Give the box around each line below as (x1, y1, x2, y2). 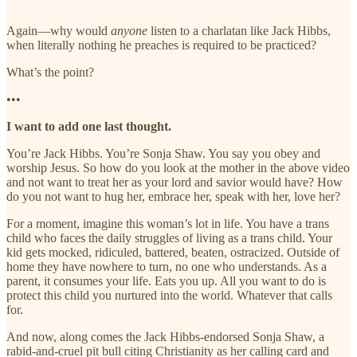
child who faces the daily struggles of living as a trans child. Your (6, 231, 332, 245)
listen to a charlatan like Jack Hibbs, (147, 24, 331, 38)
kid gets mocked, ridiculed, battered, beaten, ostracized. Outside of (6, 245, 339, 260)
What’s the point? (6, 65, 94, 80)
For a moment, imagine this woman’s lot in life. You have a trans (6, 217, 329, 231)
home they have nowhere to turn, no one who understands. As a (6, 260, 327, 274)
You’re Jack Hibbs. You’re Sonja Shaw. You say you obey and (6, 147, 320, 161)
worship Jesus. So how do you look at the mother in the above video (6, 161, 350, 175)
